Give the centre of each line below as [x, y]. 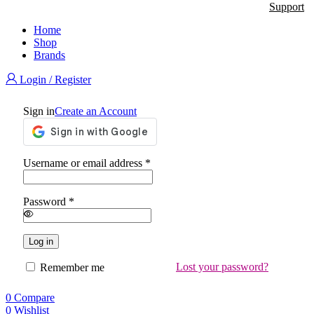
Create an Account [96, 111]
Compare [34, 298]
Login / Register [55, 79]
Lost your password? [222, 267]
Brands [49, 55]
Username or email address [84, 163]
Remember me [72, 267]
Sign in [39, 111]
